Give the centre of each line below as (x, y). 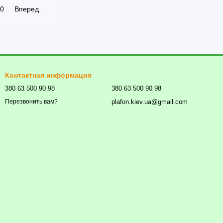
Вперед (27, 9)
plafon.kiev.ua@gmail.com (150, 102)
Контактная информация (48, 75)
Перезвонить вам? (31, 102)
